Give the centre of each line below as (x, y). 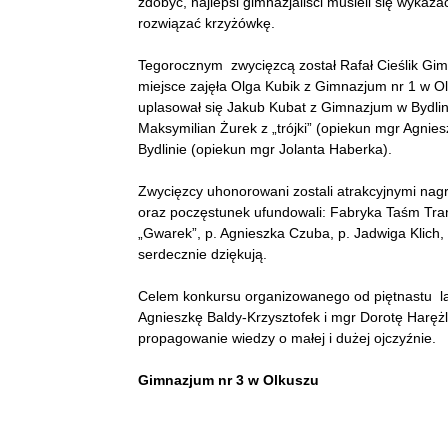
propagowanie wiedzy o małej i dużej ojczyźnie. (287, 338)
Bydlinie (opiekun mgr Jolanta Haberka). (265, 149)
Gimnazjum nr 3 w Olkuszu (228, 380)
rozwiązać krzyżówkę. (206, 23)
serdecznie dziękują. (202, 254)
